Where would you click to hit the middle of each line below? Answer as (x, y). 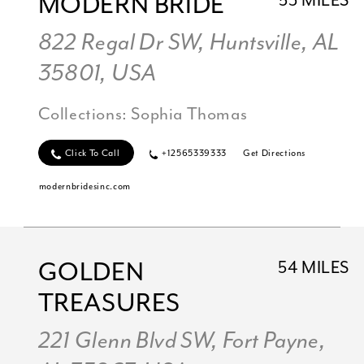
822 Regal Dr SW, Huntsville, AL (188, 43)
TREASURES (109, 303)
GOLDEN (91, 273)
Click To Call (92, 153)
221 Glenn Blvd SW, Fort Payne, (182, 341)
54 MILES (314, 268)
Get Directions (274, 153)
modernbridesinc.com (85, 187)
